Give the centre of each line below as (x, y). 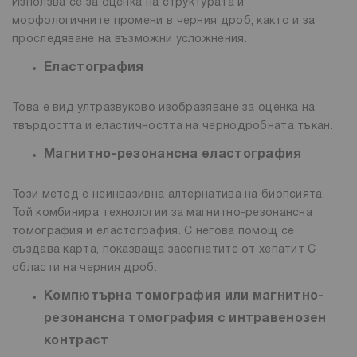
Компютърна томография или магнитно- (184, 296)
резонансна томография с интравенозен (185, 318)
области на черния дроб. (84, 268)
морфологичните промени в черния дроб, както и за (164, 21)
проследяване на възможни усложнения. (131, 39)
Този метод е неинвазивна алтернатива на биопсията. (169, 194)
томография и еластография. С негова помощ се (153, 231)
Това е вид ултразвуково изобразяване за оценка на (164, 108)
